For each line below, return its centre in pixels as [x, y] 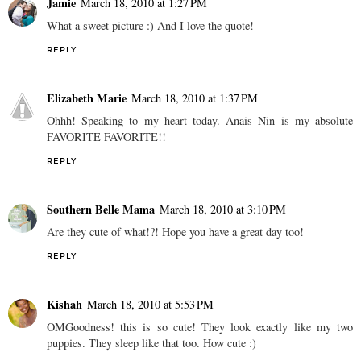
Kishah [64, 305]
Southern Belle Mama [101, 210]
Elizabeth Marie [87, 98]
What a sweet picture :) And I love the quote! [150, 26]
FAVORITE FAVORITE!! [106, 137]
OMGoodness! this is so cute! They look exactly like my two [200, 327]
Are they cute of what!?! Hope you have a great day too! [175, 232]
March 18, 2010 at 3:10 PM [223, 210]
